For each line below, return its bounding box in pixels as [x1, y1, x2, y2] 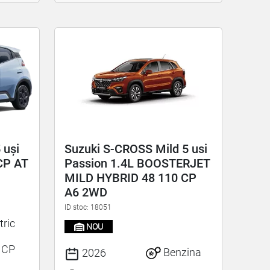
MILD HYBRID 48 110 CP [64, 170, 197, 185]
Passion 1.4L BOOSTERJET [64, 155, 210, 171]
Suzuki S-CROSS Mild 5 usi [64, 141, 208, 156]
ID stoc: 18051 [64, 202, 112, 212]
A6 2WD [64, 184, 108, 199]
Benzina [160, 245, 201, 259]
